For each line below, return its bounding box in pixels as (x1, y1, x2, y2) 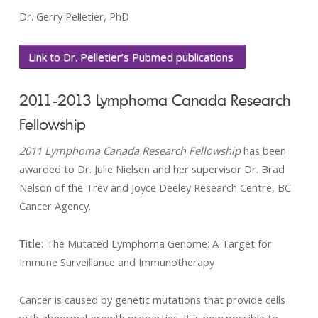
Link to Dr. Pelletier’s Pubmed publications (28, 50, 236, 64)
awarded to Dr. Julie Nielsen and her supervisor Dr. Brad (18, 162, 285, 176)
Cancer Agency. (18, 199, 91, 213)
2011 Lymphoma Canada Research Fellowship (18, 143, 243, 158)
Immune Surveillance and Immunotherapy (18, 255, 214, 269)
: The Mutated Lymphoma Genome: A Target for (40, 236, 272, 251)
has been (243, 143, 286, 158)
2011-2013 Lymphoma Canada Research (18, 90, 291, 109)
